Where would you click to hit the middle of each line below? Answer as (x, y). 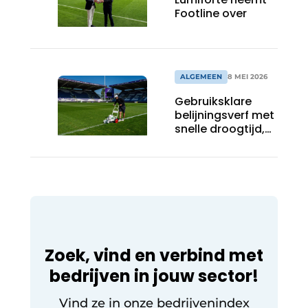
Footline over (212, 13)
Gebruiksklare (213, 101)
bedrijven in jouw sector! (154, 276)
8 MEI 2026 (247, 76)
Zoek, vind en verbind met (154, 255)
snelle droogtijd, (220, 129)
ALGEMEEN (201, 76)
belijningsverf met (224, 115)
